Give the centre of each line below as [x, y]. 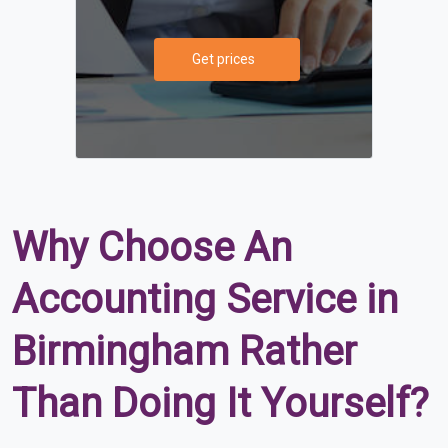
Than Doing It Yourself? [220, 403]
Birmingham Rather [184, 351]
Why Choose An [152, 247]
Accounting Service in [205, 299]
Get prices [223, 58]
